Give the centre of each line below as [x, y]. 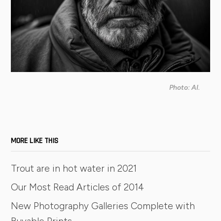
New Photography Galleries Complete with [103, 206]
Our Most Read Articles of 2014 [78, 187]
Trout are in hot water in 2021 [74, 169]
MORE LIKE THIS [35, 141]
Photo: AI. [185, 88]
